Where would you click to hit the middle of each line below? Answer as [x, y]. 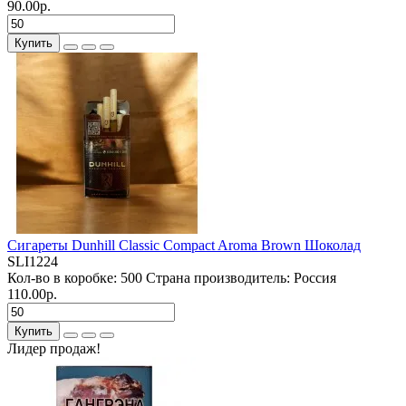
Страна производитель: [218, 277]
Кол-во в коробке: [64, 277]
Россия [315, 277]
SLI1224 [33, 261]
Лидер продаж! [54, 348]
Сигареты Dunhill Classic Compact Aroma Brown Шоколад [184, 245]
